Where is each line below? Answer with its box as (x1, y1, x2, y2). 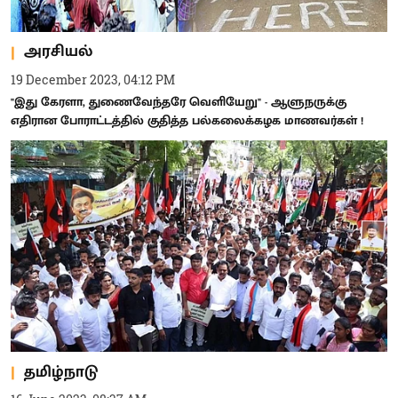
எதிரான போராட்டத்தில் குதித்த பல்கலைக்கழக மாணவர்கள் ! (11, 109, 363, 131)
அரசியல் (24, 38, 92, 65)
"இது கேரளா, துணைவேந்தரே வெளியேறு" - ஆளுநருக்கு (11, 91, 346, 112)
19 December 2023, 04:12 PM (11, 70, 175, 88)
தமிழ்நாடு (24, 358, 98, 386)
